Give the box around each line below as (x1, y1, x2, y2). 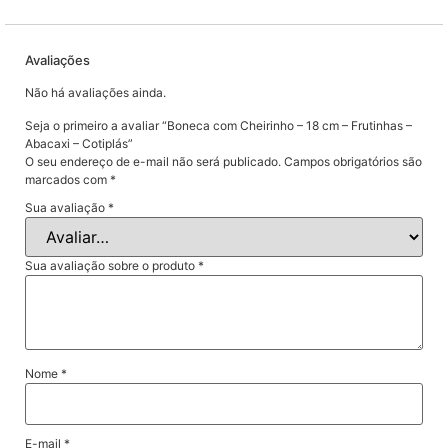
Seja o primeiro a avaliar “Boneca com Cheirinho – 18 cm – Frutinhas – (25, 117, 412, 133)
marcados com (25, 171, 110, 187)
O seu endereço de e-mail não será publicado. (25, 153, 281, 169)
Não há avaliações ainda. (25, 85, 166, 101)
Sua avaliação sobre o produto (25, 258, 198, 274)
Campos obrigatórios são (284, 153, 422, 169)
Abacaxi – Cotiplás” (25, 135, 133, 151)
